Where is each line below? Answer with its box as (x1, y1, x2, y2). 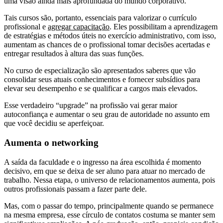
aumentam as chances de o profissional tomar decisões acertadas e (4, 40, 210, 49)
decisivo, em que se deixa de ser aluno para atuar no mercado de (4, 166, 205, 175)
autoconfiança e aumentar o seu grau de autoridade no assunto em (4, 110, 210, 119)
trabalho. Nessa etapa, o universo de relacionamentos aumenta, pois (4, 175, 215, 184)
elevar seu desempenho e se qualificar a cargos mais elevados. (4, 84, 198, 93)
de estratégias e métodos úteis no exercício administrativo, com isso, (4, 31, 216, 40)
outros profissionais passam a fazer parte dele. (4, 184, 147, 193)
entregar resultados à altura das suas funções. (4, 49, 144, 58)
